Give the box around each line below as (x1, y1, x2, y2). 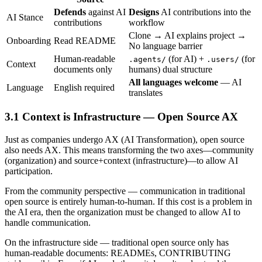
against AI (86, 6, 126, 17)
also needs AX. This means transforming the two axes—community (5, 145, 254, 156)
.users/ (206, 54, 239, 64)
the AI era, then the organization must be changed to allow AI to (5, 207, 240, 218)
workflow (129, 17, 165, 27)
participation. (5, 166, 53, 177)
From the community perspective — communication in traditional (5, 186, 245, 196)
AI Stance (6, 12, 43, 22)
